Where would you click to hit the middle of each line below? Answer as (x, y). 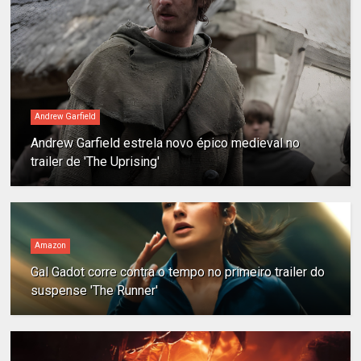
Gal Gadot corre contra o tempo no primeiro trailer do (178, 272)
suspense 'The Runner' (95, 291)
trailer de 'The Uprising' (95, 162)
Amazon (51, 246)
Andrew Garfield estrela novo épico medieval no (166, 143)
